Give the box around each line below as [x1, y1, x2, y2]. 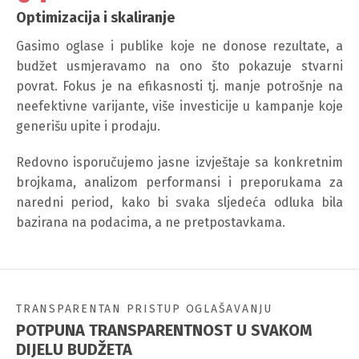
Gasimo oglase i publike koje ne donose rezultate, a [16, 38, 343, 54]
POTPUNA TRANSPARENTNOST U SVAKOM [16, 320, 313, 340]
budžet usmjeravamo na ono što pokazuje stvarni [16, 58, 343, 74]
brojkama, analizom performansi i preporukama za [16, 174, 343, 190]
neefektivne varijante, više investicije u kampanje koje [16, 98, 343, 114]
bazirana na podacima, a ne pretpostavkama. [16, 214, 285, 230]
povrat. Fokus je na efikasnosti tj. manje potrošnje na [16, 78, 343, 94]
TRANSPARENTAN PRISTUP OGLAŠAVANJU [16, 301, 272, 316]
